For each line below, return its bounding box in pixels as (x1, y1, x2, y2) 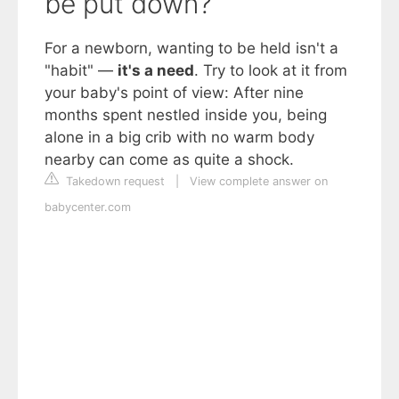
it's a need (118, 61, 194, 79)
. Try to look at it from (194, 61, 347, 79)
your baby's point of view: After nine (45, 84, 304, 102)
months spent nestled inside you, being (45, 106, 327, 124)
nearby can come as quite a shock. (45, 151, 294, 168)
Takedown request (62, 175, 165, 188)
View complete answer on (190, 175, 328, 188)
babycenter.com (45, 200, 131, 214)
